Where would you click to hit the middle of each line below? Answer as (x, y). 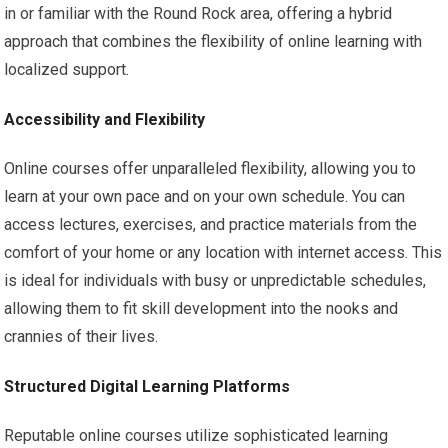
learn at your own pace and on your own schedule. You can (205, 197)
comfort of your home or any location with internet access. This (223, 253)
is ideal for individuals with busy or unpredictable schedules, (215, 281)
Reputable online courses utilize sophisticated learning (196, 436)
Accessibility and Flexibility (105, 120)
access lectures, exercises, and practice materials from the (211, 225)
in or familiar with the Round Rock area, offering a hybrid (198, 14)
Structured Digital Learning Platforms (147, 387)
